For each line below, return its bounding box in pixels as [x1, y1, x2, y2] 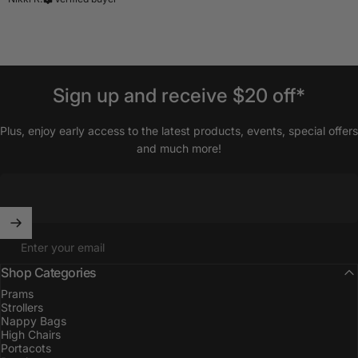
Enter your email [21, 240, 105, 254]
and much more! [137, 141, 221, 155]
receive [161, 83, 228, 107]
